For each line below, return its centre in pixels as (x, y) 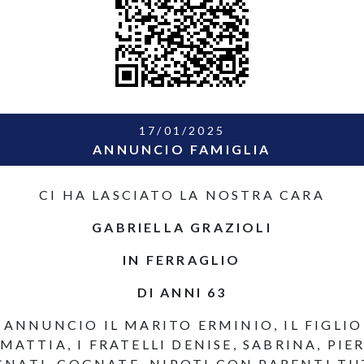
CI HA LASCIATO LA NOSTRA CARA (182, 195)
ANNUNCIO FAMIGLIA (182, 149)
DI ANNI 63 (182, 292)
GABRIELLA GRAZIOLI (182, 227)
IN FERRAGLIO (182, 260)
